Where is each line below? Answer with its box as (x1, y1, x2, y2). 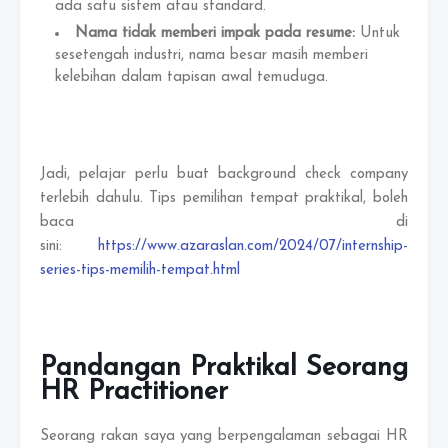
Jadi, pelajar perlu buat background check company (40, 167, 408, 182)
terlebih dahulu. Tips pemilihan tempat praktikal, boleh (40, 191, 408, 206)
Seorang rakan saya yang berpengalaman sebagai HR (40, 429, 408, 444)
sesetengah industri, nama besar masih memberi (55, 48, 368, 63)
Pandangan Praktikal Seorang (40, 355, 408, 382)
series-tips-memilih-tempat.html (40, 263, 240, 278)
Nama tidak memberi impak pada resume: (75, 26, 360, 41)
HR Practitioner (40, 379, 228, 406)
